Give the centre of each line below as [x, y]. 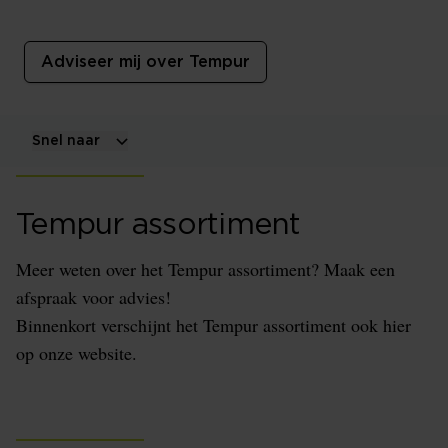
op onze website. [76, 353]
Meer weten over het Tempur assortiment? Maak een [205, 269]
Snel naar [66, 141]
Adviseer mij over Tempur [145, 62]
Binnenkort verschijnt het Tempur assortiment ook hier [213, 325]
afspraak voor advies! [93, 297]
